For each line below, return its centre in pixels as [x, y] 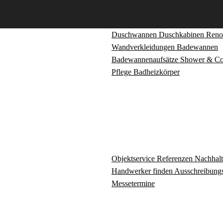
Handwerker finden [143, 171]
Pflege [122, 72]
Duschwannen [135, 35]
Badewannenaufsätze [146, 60]
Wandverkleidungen [144, 47]
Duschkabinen [182, 35]
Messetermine [133, 183]
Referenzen [176, 158]
